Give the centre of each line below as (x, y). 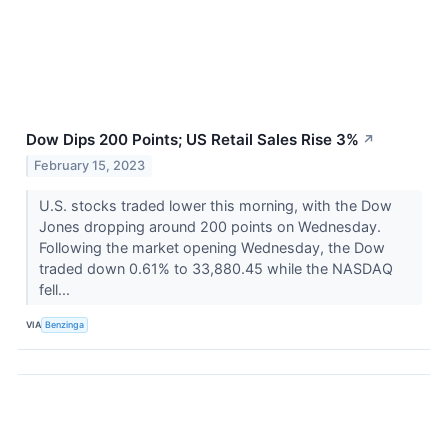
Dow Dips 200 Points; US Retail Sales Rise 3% (192, 140)
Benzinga (65, 325)
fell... (56, 289)
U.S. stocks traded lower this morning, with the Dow (215, 205)
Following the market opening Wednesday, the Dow (211, 247)
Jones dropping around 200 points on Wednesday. (209, 226)
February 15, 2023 (90, 165)
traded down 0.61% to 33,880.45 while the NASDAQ (215, 268)
